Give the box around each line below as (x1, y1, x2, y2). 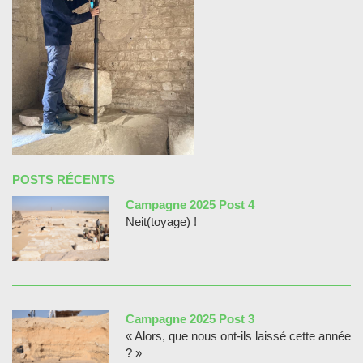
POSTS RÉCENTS (12, 172, 115, 186)
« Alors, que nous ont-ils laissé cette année (126, 328, 351, 343)
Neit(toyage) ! (126, 214, 197, 228)
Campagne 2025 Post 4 (126, 197, 254, 211)
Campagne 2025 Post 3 (126, 311, 254, 326)
